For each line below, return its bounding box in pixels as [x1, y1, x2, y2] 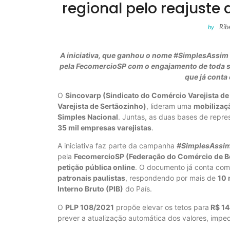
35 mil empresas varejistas [57, 123, 151, 132]
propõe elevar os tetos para [114, 202, 209, 212]
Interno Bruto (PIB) [57, 184, 123, 194]
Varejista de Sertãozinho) [57, 101, 146, 110]
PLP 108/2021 [65, 202, 114, 212]
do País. [123, 184, 152, 194]
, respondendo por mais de [125, 174, 218, 183]
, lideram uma [146, 101, 194, 110]
